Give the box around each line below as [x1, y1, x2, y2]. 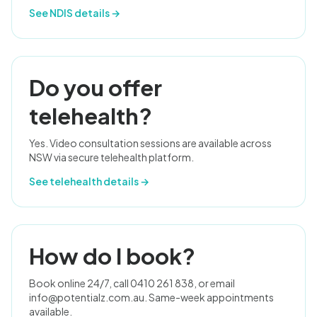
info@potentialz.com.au [29, 291, 144, 304]
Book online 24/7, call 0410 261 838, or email [29, 277, 235, 289]
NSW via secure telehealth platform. [29, 151, 194, 163]
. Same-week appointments [144, 291, 274, 304]
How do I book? [29, 242, 195, 270]
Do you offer [29, 74, 162, 101]
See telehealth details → [29, 175, 149, 188]
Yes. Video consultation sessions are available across [29, 137, 272, 149]
